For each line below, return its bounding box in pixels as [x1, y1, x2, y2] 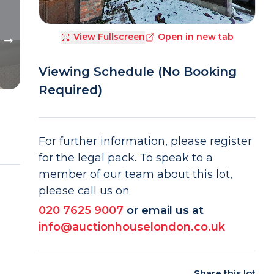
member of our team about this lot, [38, 168, 232, 181]
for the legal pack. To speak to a [38, 151, 213, 165]
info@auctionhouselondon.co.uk [38, 220, 225, 234]
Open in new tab [157, 31, 234, 42]
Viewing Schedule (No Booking [38, 64, 237, 79]
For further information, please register [38, 135, 252, 148]
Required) [38, 83, 102, 97]
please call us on [38, 184, 130, 198]
